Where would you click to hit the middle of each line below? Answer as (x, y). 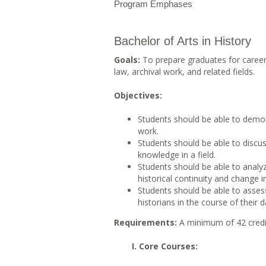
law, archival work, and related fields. (184, 72)
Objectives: (138, 95)
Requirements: (147, 222)
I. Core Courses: (165, 246)
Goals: (128, 60)
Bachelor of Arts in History (183, 41)
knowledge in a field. (177, 155)
